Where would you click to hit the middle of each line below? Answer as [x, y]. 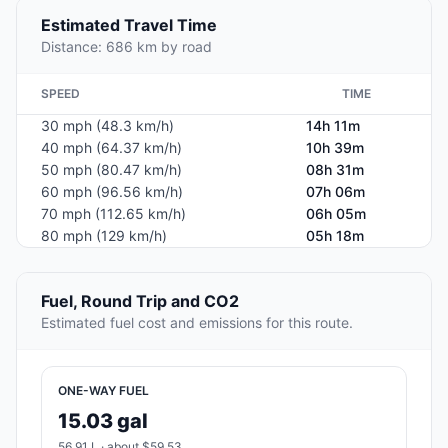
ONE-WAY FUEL [103, 391]
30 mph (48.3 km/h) [107, 126]
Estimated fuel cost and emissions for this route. [197, 323]
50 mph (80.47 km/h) [111, 170]
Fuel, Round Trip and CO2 [140, 301]
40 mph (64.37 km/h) [111, 148]
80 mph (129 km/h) [104, 236]
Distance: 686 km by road [126, 47]
